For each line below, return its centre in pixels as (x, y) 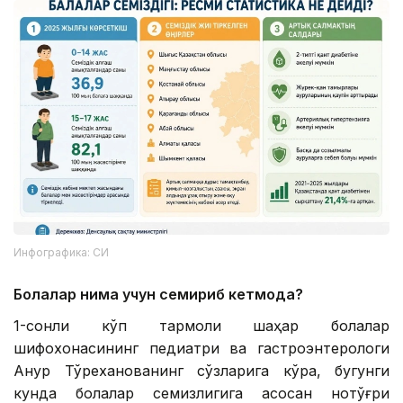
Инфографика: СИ (61, 253)
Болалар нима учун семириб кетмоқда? (158, 295)
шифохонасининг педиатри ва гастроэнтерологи (201, 349)
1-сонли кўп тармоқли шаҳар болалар (201, 326)
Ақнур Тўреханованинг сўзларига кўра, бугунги (201, 371)
